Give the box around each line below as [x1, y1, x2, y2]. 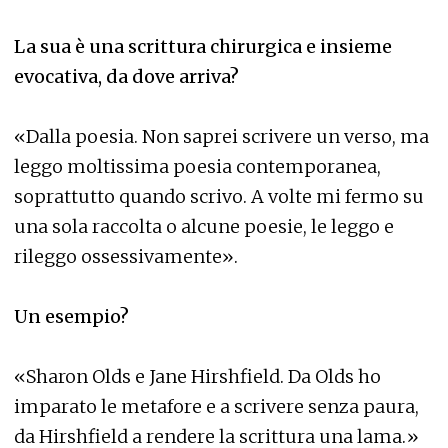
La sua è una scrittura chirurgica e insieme [14, 35, 392, 59]
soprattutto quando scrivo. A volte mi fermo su [14, 185, 424, 209]
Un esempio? [14, 305, 129, 329]
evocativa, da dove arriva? [14, 65, 239, 89]
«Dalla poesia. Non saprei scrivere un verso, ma [14, 125, 429, 149]
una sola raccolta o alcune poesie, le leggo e [14, 215, 394, 239]
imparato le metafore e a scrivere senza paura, [14, 395, 419, 419]
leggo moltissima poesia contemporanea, [14, 155, 381, 179]
